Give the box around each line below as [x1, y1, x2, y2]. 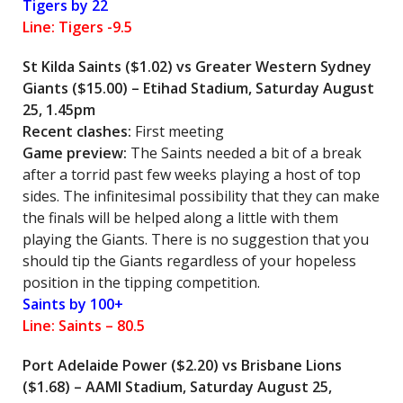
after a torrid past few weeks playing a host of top [22, 165, 361, 184]
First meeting [135, 121, 224, 141]
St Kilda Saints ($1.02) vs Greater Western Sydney [22, 57, 372, 76]
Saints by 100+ [22, 294, 123, 314]
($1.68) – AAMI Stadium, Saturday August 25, [22, 377, 332, 397]
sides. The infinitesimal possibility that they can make [22, 186, 380, 206]
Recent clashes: [22, 121, 135, 141]
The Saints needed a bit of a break [130, 143, 362, 163]
